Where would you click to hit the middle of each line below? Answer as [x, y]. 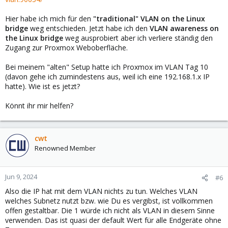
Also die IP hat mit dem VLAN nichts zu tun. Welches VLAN [101, 191]
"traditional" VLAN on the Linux [149, 19]
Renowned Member [65, 148]
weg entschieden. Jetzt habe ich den [90, 28]
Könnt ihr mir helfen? [39, 106]
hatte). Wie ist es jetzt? [42, 87]
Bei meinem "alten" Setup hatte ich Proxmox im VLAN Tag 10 [107, 67]
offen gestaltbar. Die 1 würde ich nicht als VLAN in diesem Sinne [110, 211]
